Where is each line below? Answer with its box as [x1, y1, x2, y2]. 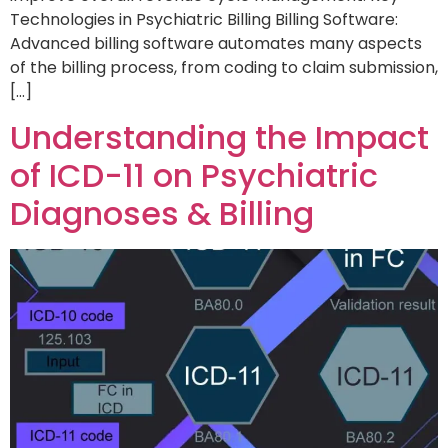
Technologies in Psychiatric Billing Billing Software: [10, 8, 398, 32]
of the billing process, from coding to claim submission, [10, 56, 438, 80]
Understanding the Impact [10, 114, 429, 160]
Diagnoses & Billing [10, 190, 314, 236]
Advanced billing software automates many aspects [10, 32, 422, 56]
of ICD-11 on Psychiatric [10, 152, 378, 198]
